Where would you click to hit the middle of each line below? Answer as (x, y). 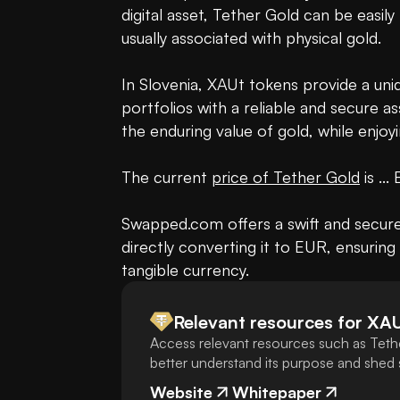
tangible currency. (185, 270)
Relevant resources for (268, 321)
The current (167, 177)
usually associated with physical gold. (251, 38)
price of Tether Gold (286, 177)
